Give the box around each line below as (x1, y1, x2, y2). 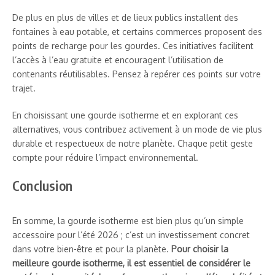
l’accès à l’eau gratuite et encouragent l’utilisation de (12, 54, 223, 65)
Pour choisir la (171, 243, 228, 254)
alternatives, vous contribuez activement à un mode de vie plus (12, 123, 262, 134)
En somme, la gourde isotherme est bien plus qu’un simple (12, 215, 244, 226)
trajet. (12, 82, 36, 93)
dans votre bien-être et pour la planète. (12, 243, 171, 254)
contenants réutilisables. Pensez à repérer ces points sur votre (12, 68, 261, 79)
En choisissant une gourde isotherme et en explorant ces (12, 109, 238, 120)
